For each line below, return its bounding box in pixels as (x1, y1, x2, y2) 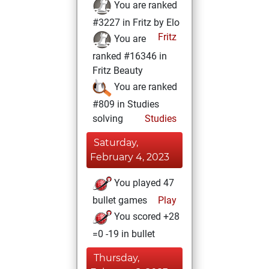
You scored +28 (112, 211, 180, 223)
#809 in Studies (92, 98, 159, 110)
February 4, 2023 (90, 151, 169, 163)
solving (92, 113, 123, 124)
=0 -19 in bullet (92, 228, 155, 240)
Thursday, (94, 252, 139, 264)
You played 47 (112, 177, 174, 189)
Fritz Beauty (92, 65, 143, 76)
